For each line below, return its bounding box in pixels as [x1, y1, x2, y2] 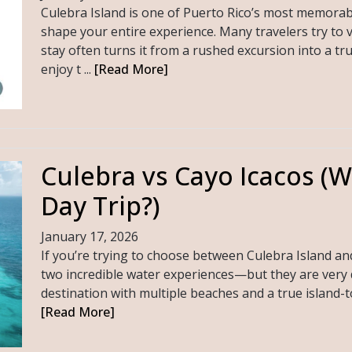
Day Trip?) [40, 188, 160, 222]
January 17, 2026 [40, 227, 138, 245]
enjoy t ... [40, 60, 94, 79]
